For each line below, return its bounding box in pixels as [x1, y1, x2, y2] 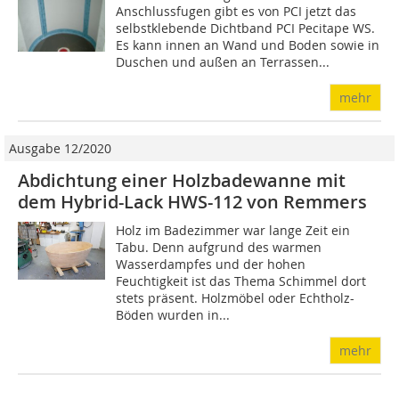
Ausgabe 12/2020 [9, 140, 111, 158]
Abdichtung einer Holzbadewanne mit [18, 168, 346, 193]
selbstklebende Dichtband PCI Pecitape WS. [116, 20, 376, 37]
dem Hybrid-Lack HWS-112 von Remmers [18, 190, 367, 215]
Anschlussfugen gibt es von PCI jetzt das [116, 3, 357, 20]
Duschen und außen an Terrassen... [116, 53, 330, 71]
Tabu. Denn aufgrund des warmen [116, 239, 322, 256]
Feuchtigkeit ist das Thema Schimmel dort [116, 273, 367, 290]
